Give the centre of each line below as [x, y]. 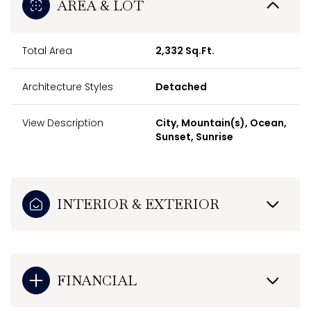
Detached [181, 86]
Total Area [47, 50]
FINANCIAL [97, 280]
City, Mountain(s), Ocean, [221, 123]
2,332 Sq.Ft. [185, 50]
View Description [63, 123]
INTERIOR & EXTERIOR [138, 204]
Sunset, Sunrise [194, 136]
